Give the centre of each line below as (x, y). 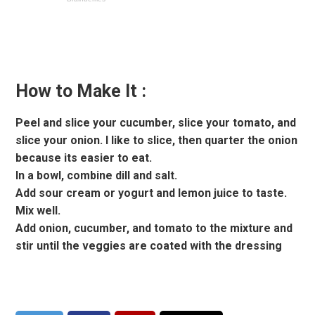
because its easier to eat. (84, 158)
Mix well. (38, 211)
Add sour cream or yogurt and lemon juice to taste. (152, 193)
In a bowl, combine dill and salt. (97, 176)
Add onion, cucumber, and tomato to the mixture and (154, 229)
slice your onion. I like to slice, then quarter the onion (157, 141)
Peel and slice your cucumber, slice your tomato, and (156, 123)
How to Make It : (81, 91)
